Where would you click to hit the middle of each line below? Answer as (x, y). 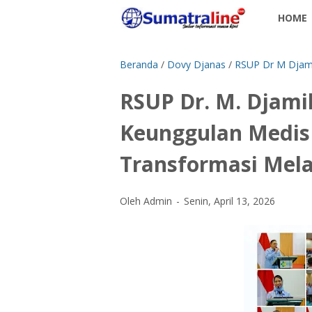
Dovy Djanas (196, 64)
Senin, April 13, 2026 (229, 201)
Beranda (139, 64)
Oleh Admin (147, 201)
